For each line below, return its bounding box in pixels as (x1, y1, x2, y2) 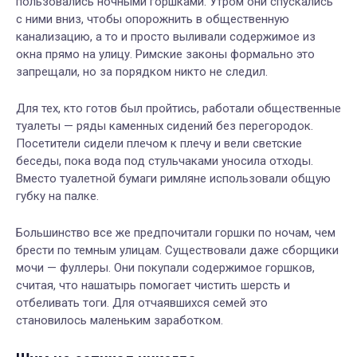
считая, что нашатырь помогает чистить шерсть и (16, 278, 290, 293)
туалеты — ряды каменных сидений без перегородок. (16, 119, 313, 134)
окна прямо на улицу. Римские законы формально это (16, 47, 315, 62)
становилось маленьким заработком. (16, 313, 223, 328)
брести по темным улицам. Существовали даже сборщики (16, 243, 339, 258)
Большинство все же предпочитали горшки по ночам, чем (16, 226, 335, 241)
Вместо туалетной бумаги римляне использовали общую (16, 171, 331, 186)
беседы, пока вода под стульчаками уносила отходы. (16, 154, 313, 169)
